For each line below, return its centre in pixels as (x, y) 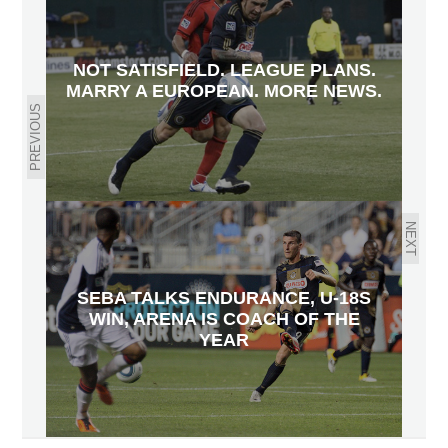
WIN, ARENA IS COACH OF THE (224, 318)
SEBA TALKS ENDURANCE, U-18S (224, 297)
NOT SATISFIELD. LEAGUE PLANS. (224, 69)
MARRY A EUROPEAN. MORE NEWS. (224, 90)
